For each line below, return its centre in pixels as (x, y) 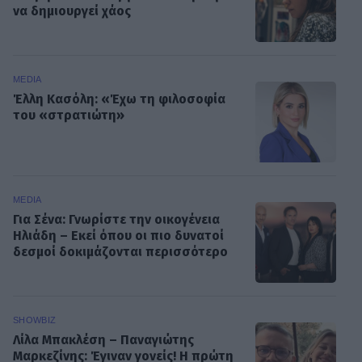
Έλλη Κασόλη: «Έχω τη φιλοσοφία (119, 99)
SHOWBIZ (35, 320)
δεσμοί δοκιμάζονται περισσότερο (120, 252)
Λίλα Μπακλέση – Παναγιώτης (103, 340)
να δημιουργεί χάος (72, 11)
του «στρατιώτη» (69, 116)
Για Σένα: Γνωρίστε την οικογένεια (116, 220)
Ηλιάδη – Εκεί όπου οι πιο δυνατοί (118, 236)
